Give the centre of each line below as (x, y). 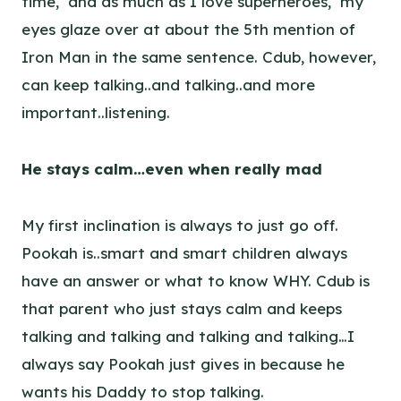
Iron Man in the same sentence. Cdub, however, (199, 56)
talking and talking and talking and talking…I (188, 336)
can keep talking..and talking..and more (168, 84)
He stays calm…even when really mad (172, 168)
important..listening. (96, 112)
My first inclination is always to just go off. (180, 225)
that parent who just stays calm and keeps (182, 308)
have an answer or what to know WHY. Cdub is (196, 280)
